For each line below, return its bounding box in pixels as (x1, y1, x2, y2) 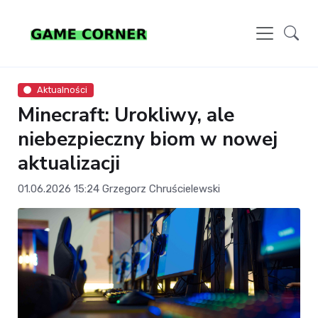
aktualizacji (18, 150, 120, 177)
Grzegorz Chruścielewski (102, 182, 220, 196)
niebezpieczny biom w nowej (18, 126, 278, 153)
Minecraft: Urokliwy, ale (18, 102, 234, 129)
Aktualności (37, 84, 88, 95)
